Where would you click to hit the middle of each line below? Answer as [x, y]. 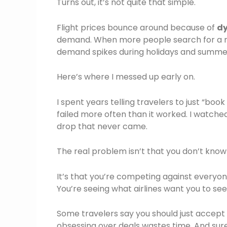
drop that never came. [102, 126]
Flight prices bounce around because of [137, 27]
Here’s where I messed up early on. [126, 77]
